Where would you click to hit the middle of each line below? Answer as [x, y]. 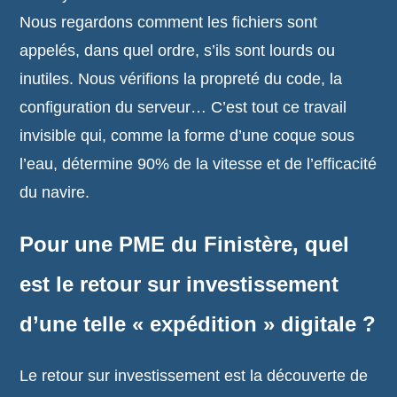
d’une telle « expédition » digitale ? [198, 324]
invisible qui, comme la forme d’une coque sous [187, 136]
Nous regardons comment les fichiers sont [169, 22]
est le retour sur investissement [179, 284]
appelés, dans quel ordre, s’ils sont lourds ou [178, 51]
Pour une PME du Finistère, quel [185, 244]
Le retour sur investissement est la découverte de [194, 376]
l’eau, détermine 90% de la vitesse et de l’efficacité [198, 164]
